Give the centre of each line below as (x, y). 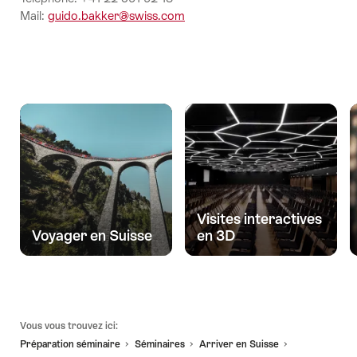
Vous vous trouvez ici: (69, 326)
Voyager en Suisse (92, 235)
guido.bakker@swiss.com (116, 15)
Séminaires (160, 344)
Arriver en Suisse (239, 344)
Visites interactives (259, 219)
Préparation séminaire (70, 344)
